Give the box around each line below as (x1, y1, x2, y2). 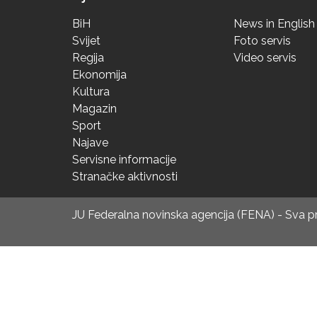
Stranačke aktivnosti (72, 170, 178, 184)
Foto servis (234, 34, 291, 48)
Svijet (72, 34, 100, 48)
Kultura (72, 85, 110, 99)
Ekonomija (72, 68, 127, 82)
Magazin (72, 102, 117, 116)
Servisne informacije (72, 153, 176, 167)
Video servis (234, 51, 296, 65)
